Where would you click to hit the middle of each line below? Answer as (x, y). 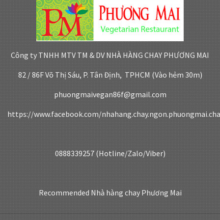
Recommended (64, 192)
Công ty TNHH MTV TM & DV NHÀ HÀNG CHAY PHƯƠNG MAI (110, 55)
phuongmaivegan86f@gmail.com (110, 94)
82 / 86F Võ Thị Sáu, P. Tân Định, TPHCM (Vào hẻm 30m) (110, 74)
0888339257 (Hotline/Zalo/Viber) (110, 153)
